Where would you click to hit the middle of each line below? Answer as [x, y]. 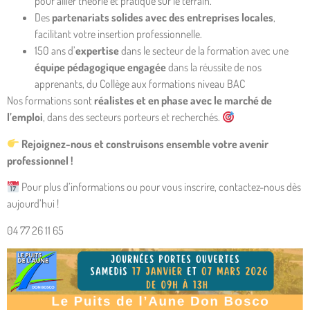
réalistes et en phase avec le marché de [183, 101]
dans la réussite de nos [214, 67]
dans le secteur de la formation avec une [204, 51]
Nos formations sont [51, 101]
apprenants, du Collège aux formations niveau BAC [140, 84]
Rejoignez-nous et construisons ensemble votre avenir [145, 144]
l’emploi [25, 117]
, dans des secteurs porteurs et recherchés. [133, 117]
